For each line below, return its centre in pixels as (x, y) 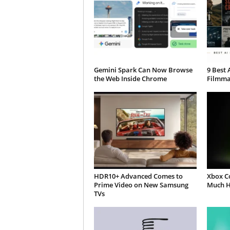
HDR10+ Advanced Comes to (138, 176)
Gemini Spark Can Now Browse (143, 70)
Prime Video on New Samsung (141, 185)
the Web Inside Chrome (130, 79)
